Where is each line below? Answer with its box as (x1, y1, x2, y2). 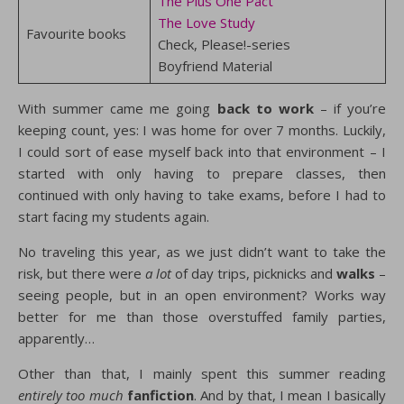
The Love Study (157, 14, 255, 32)
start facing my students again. (18, 207, 209, 225)
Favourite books (25, 24, 126, 42)
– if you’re (313, 99, 387, 117)
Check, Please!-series (157, 35, 290, 53)
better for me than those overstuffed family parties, (18, 308, 386, 326)
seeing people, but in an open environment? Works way (18, 286, 386, 304)
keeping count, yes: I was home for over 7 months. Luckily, (18, 121, 386, 139)
